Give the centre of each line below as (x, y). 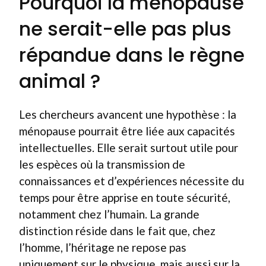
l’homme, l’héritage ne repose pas (103, 247)
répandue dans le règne (132, 55)
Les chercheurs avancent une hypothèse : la (128, 114)
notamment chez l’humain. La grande (109, 214)
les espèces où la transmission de (102, 164)
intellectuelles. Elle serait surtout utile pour (129, 147)
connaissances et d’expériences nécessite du (132, 180)
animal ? (60, 81)
